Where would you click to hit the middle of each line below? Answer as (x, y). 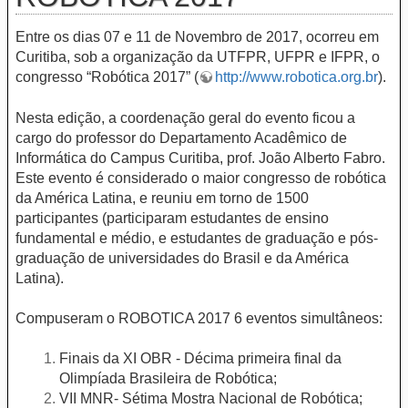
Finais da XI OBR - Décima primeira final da (200, 359)
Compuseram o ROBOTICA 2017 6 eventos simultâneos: (199, 319)
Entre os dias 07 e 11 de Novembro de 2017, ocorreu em (197, 37)
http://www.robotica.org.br (296, 77)
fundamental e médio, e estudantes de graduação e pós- (197, 238)
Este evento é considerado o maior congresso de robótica (201, 178)
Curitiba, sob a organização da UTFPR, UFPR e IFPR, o (198, 57)
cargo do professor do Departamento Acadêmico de (181, 138)
